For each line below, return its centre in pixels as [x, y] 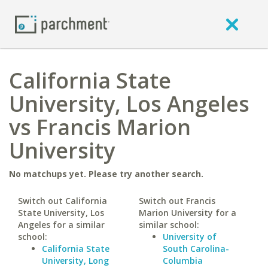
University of [189, 237]
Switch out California [63, 201]
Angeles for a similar [61, 225]
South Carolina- [196, 249]
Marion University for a [187, 213]
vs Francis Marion [100, 127]
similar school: [169, 225]
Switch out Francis [177, 201]
